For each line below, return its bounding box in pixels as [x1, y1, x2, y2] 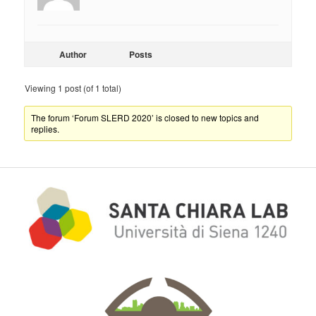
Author [59, 48, 87, 61]
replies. [31, 123, 60, 135]
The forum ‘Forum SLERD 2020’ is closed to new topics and [31, 111, 260, 124]
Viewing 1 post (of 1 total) [25, 82, 122, 95]
